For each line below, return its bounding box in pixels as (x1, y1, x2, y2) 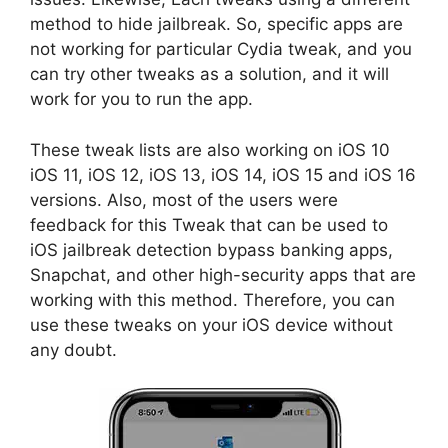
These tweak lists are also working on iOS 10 (30, 139, 390, 160)
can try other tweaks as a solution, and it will (30, 64, 389, 84)
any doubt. (30, 339, 117, 360)
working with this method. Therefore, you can (30, 289, 395, 310)
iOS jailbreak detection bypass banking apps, (30, 239, 393, 260)
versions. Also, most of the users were (30, 189, 338, 210)
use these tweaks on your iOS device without (30, 314, 393, 335)
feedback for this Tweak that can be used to (30, 214, 388, 235)
